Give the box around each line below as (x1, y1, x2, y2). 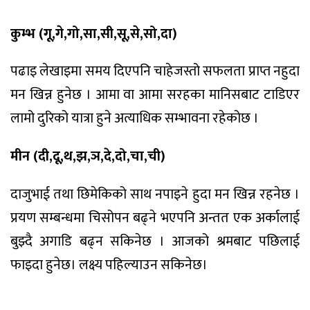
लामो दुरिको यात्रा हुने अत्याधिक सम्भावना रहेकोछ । (10, 107, 259, 131)
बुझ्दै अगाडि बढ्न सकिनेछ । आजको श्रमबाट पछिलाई (10, 230, 300, 253)
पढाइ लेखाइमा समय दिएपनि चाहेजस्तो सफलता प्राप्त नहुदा (10, 60, 300, 84)
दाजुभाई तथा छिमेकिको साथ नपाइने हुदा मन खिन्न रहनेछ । (10, 183, 300, 206)
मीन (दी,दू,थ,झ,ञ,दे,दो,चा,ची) (10, 145, 165, 169)
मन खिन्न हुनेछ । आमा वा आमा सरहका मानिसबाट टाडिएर (10, 83, 300, 107)
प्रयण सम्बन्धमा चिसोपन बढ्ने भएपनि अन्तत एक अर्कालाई (10, 206, 300, 230)
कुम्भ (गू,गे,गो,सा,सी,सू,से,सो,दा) (10, 21, 177, 46)
